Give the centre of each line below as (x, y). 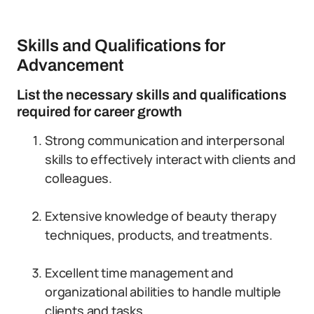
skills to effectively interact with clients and (170, 159)
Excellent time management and (139, 273)
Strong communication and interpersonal (165, 140)
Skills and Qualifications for (121, 46)
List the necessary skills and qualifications (152, 95)
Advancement (70, 65)
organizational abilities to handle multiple (163, 292)
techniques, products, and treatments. (159, 235)
